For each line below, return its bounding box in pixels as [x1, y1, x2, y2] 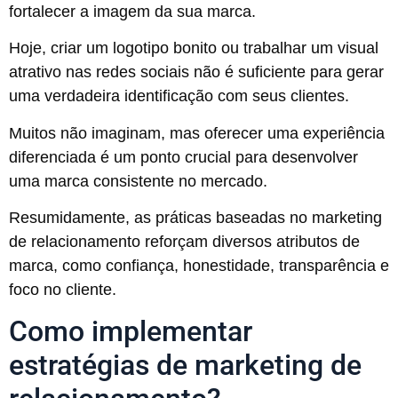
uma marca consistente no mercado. [9, 171, 267, 190]
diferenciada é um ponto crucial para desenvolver [9, 147, 358, 166]
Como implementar [9, 314, 252, 349]
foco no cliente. [9, 280, 116, 298]
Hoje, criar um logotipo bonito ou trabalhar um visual [9, 39, 378, 58]
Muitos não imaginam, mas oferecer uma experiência [9, 123, 385, 142]
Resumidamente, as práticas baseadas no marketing [9, 208, 382, 227]
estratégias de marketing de [9, 348, 362, 383]
